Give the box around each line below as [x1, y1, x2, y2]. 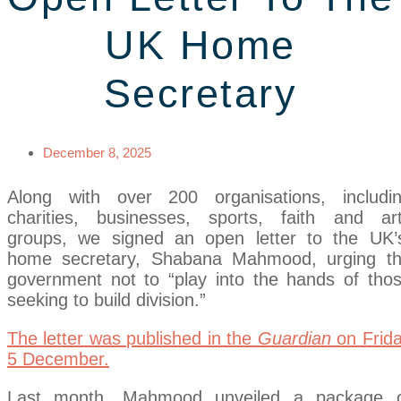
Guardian [257, 328, 331, 349]
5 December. [7, 349, 109, 370]
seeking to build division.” [7, 290, 206, 311]
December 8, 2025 [43, 145, 151, 161]
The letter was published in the [7, 328, 258, 349]
